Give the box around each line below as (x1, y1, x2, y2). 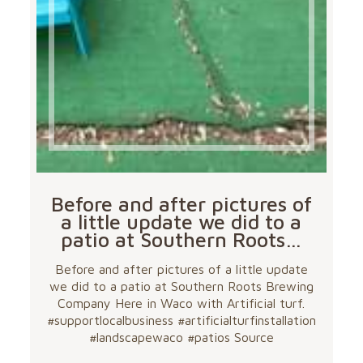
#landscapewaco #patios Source (88, 330, 274, 345)
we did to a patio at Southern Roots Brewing (49, 279, 314, 294)
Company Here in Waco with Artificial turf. (58, 296, 305, 311)
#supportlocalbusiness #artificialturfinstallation (46, 313, 316, 328)
